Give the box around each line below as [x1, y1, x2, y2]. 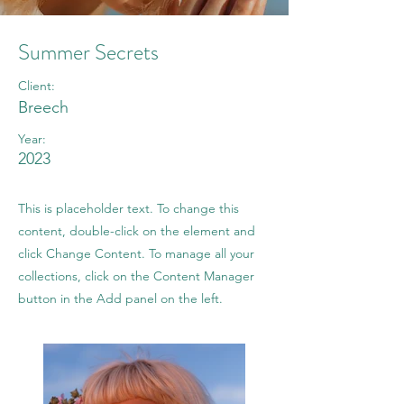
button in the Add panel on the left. [18, 289, 223, 307]
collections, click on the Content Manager [18, 267, 254, 284]
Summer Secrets [18, 36, 159, 68]
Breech [18, 96, 69, 117]
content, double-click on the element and [18, 222, 255, 239]
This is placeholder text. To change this [18, 199, 239, 216]
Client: [18, 77, 55, 94]
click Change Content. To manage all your [18, 244, 254, 262]
